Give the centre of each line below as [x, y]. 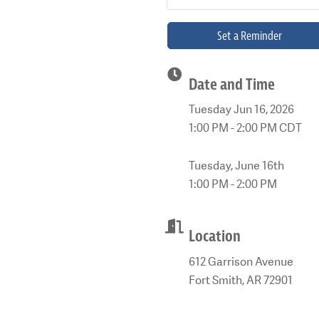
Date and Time [231, 84]
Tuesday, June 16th [236, 165]
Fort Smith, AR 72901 [240, 280]
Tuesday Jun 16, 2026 [241, 110]
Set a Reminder [250, 36]
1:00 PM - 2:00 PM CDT [245, 128]
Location [214, 237]
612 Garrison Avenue [241, 261]
